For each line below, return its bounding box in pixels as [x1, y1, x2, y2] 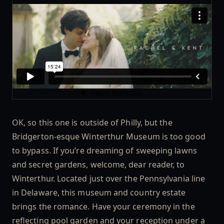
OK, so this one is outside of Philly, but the [12, 117, 172, 128]
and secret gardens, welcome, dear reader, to [12, 159, 185, 170]
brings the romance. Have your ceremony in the [12, 201, 195, 212]
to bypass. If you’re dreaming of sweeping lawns [12, 145, 197, 156]
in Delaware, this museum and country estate [12, 187, 186, 198]
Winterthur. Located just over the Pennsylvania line [12, 173, 205, 184]
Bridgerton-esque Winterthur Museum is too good [12, 131, 205, 142]
